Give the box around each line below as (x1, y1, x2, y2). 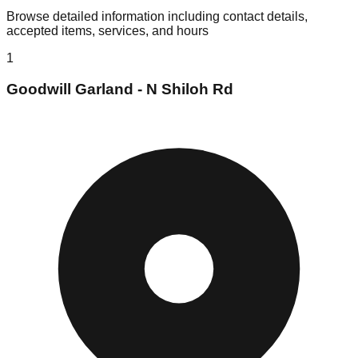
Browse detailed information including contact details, (6, 10, 308, 24)
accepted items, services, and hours (6, 24, 209, 38)
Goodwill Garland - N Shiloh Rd (6, 81, 233, 98)
